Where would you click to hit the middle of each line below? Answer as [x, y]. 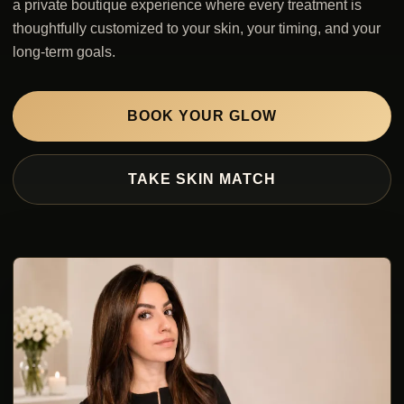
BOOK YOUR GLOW [202, 116]
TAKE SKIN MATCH [202, 179]
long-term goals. [64, 52]
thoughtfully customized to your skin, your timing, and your [197, 29]
